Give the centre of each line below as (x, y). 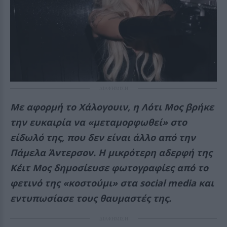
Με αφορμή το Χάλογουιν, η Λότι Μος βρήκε (112, 107)
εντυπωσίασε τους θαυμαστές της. (91, 198)
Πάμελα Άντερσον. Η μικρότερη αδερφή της (111, 153)
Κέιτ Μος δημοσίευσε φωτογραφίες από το (109, 168)
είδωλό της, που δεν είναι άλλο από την (103, 137)
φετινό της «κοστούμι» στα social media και (112, 183)
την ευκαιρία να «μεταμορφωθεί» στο (99, 122)
